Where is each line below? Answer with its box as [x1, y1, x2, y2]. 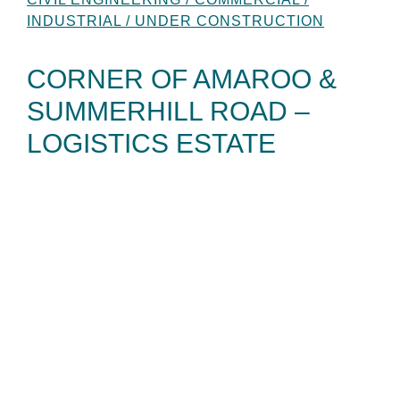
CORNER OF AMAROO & [27, 63, 337, 94]
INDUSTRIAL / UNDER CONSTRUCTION [27, 12, 324, 29]
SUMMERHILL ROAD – [27, 96, 310, 126]
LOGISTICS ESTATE [27, 128, 276, 158]
